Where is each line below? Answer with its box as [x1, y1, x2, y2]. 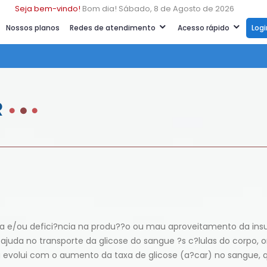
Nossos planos [6, 23, 60, 33]
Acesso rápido [178, 23, 231, 33]
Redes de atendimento [70, 23, 157, 33]
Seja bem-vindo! [15, 3, 80, 14]
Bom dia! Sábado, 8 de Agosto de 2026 [82, 3, 234, 14]
